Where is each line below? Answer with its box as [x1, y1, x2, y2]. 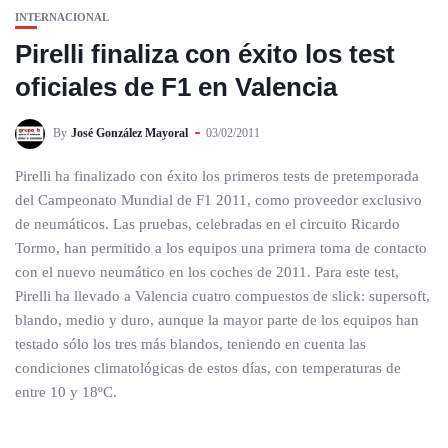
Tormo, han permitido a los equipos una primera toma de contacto [15, 240, 427, 256]
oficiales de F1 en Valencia [15, 72, 337, 102]
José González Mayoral [71, 125, 188, 140]
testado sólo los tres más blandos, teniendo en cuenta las [15, 336, 366, 352]
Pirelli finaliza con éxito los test [15, 39, 395, 69]
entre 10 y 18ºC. [15, 384, 117, 400]
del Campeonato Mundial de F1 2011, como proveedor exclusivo [15, 192, 422, 208]
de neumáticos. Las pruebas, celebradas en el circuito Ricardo [15, 216, 400, 232]
